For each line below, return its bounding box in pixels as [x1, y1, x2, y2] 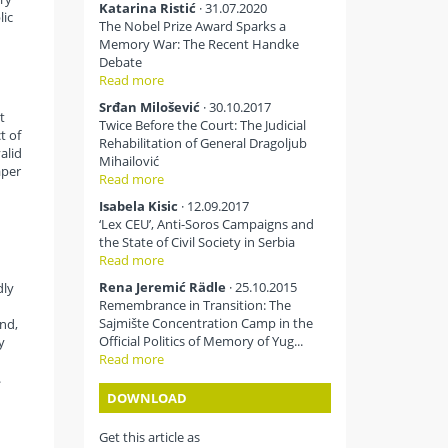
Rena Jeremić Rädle [98, 278, 226, 297]
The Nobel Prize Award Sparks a [98, 17, 286, 36]
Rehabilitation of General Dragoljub [98, 134, 307, 153]
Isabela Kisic [98, 197, 178, 216]
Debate [98, 53, 142, 72]
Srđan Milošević [98, 98, 200, 117]
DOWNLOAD [106, 389, 187, 408]
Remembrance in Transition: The [98, 296, 291, 315]
